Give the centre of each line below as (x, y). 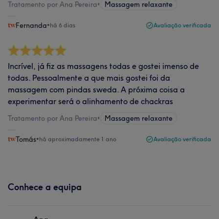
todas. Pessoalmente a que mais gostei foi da (89, 78)
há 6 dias (63, 25)
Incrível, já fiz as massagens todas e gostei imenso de (103, 66)
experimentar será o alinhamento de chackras (90, 101)
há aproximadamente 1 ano (78, 139)
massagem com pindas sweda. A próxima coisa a (96, 89)
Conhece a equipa (45, 187)
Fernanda (31, 25)
